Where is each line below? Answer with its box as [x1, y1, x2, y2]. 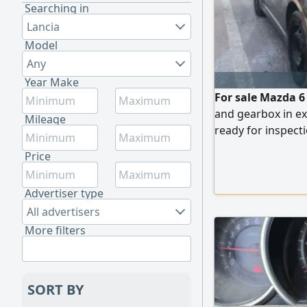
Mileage [25, 112, 66, 127]
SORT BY [27, 280, 84, 299]
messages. [214, 139, 269, 154]
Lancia [27, 19, 60, 34]
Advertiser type [25, 186, 103, 201]
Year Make [25, 75, 79, 90]
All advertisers [27, 204, 100, 219]
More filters [25, 223, 86, 238]
